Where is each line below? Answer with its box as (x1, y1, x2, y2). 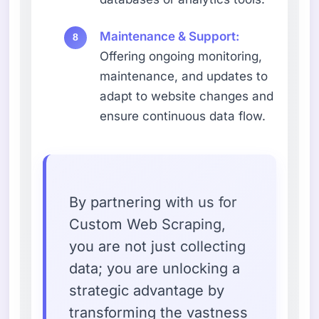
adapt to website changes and (100, 88, 274, 103)
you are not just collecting (69, 237, 246, 255)
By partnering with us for (69, 193, 238, 211)
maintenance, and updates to (100, 68, 268, 83)
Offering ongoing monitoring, (100, 48, 263, 63)
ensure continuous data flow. (100, 108, 266, 123)
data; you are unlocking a (69, 259, 241, 277)
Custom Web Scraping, (69, 215, 226, 233)
